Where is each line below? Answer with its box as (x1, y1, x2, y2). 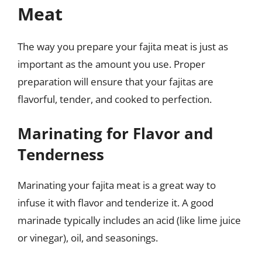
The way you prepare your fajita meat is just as (18, 39, 228, 53)
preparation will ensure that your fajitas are (18, 74, 213, 88)
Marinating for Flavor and (18, 123, 213, 144)
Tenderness (18, 144, 104, 165)
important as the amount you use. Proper (18, 57, 205, 71)
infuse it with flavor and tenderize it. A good (18, 196, 213, 209)
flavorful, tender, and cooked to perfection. (18, 92, 212, 106)
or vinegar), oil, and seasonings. (18, 231, 158, 244)
